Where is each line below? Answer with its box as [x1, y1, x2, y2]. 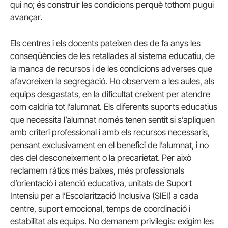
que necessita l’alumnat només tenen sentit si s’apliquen [10, 114, 215, 125]
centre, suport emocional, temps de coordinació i [10, 203, 190, 214]
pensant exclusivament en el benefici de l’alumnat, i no [10, 139, 209, 150]
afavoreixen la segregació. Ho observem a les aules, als [10, 76, 214, 87]
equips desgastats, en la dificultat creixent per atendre [10, 89, 210, 99]
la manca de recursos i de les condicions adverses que [10, 63, 212, 74]
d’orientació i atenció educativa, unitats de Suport [10, 178, 192, 188]
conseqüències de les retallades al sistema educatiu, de [10, 50, 215, 61]
